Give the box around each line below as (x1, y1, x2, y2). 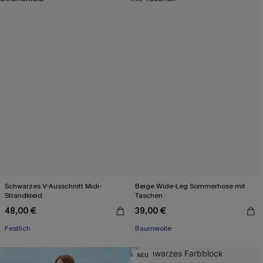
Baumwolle (135, 224, 171, 233)
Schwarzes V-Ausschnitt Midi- (5, 181, 102, 191)
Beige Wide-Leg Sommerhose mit (135, 181, 245, 191)
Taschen (135, 191, 163, 200)
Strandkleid (5, 191, 42, 200)
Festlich (5, 224, 31, 233)
